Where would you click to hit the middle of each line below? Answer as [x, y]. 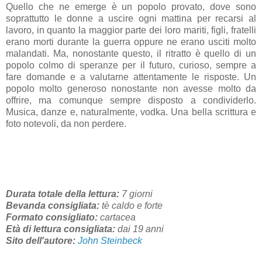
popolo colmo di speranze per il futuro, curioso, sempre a [131, 65]
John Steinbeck [110, 240]
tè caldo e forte [131, 205]
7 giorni [136, 194]
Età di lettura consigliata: [61, 229]
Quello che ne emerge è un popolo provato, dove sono [131, 6]
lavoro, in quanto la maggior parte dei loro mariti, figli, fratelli [131, 30]
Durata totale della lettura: [63, 194]
